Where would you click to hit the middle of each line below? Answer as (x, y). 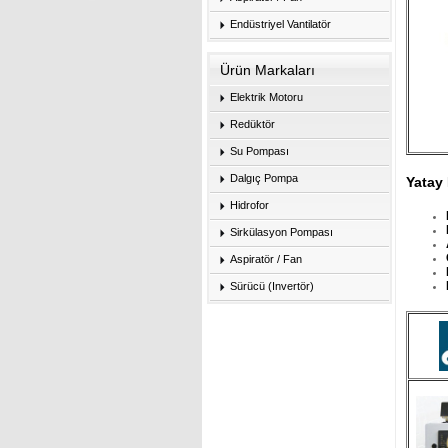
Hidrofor (249, 205)
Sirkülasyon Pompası (281, 232)
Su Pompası (259, 151)
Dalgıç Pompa (264, 178)
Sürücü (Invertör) (272, 286)
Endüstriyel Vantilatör (280, 24)
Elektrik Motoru (266, 97)
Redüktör (252, 124)
